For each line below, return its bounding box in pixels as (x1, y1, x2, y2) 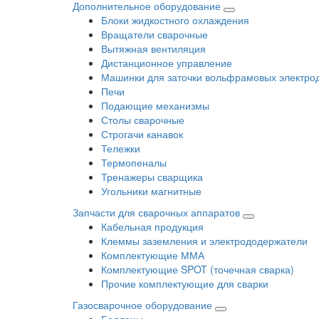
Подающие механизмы (101, 98, 209, 113)
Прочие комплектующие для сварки (101, 276, 268, 291)
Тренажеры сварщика (101, 169, 203, 184)
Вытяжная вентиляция (101, 41, 206, 56)
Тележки (101, 140, 140, 155)
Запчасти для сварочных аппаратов (73, 204, 240, 219)
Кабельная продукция (101, 219, 204, 234)
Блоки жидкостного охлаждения (101, 12, 249, 27)
